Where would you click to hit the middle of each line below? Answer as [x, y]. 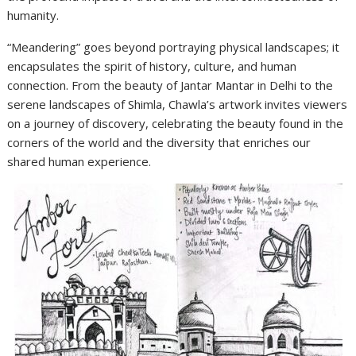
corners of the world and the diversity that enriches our [159, 142]
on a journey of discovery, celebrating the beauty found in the [176, 123]
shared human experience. [79, 161]
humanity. [33, 15]
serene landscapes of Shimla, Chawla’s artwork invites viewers [178, 104]
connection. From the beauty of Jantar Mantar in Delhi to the [170, 85]
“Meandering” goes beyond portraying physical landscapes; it [174, 46]
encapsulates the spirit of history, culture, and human [152, 66]
